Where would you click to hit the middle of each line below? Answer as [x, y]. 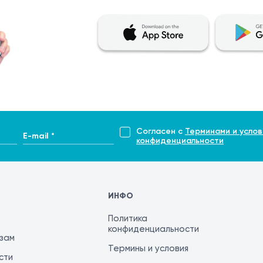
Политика [128, 218]
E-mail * [39, 133]
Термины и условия [149, 248]
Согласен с [161, 131]
